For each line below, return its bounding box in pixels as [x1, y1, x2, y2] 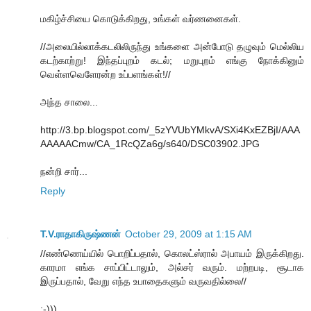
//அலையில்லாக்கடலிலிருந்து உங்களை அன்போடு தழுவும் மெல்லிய [40, 40, 304, 52]
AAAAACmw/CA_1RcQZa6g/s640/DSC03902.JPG [40, 137, 260, 149]
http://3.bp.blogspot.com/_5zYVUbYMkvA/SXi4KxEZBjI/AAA [40, 124, 300, 135]
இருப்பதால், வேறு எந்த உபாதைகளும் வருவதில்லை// [40, 275, 246, 287]
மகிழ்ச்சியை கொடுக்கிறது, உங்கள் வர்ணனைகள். [40, 12, 241, 24]
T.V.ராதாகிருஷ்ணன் [40, 228, 121, 239]
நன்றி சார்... [40, 165, 87, 177]
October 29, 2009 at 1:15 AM [125, 228, 252, 239]
